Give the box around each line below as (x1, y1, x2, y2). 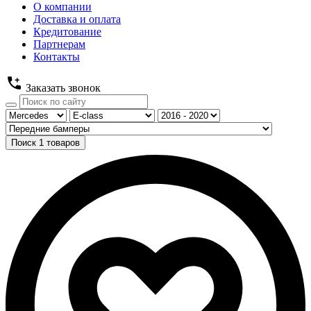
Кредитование (33, 25, 101, 37)
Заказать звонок (26, 81, 101, 94)
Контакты (33, 50, 80, 62)
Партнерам (33, 37, 85, 50)
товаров (44, 137, 80, 148)
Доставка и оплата (33, 12, 121, 25)
